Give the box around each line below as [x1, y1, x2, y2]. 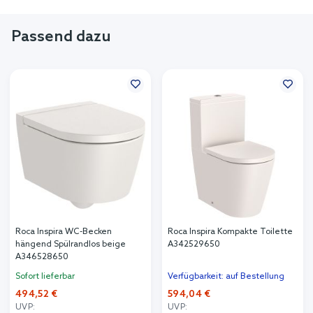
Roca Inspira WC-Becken [15, 227, 112, 238]
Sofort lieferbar [15, 272, 75, 282]
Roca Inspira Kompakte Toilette [168, 227, 293, 238]
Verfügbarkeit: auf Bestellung [168, 272, 284, 282]
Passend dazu [11, 28, 111, 47]
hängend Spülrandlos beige [15, 240, 126, 250]
